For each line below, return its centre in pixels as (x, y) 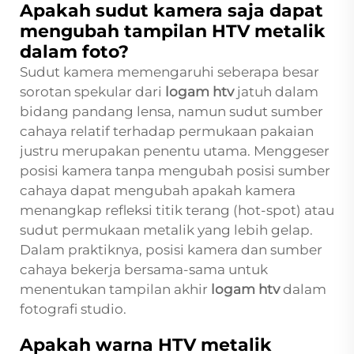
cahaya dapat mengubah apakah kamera (158, 191)
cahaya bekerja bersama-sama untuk (144, 270)
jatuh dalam (278, 92)
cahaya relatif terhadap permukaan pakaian (167, 132)
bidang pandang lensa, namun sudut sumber (171, 112)
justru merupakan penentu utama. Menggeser (175, 151)
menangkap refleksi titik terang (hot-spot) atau (177, 211)
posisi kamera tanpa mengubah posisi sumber (175, 171)
